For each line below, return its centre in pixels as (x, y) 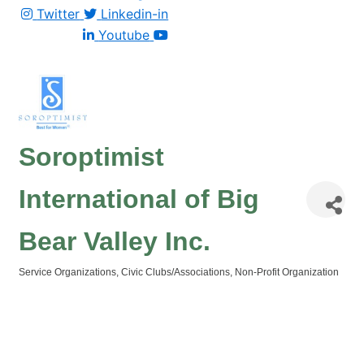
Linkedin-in (135, 14)
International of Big (139, 199)
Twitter (58, 14)
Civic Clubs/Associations (175, 272)
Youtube (124, 35)
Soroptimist (91, 157)
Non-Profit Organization (287, 272)
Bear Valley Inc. (115, 241)
